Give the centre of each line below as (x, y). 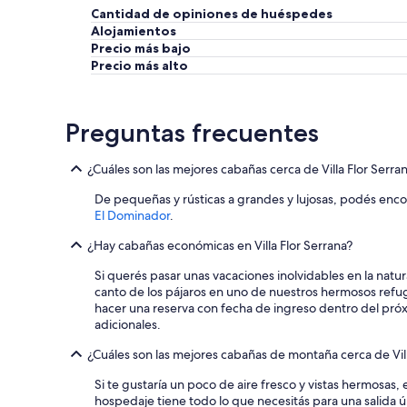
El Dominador (132, 216)
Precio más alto (139, 66)
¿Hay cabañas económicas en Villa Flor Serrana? (220, 246)
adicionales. (128, 325)
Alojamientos (134, 31)
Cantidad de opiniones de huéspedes (212, 14)
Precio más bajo (141, 49)
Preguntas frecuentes (192, 133)
